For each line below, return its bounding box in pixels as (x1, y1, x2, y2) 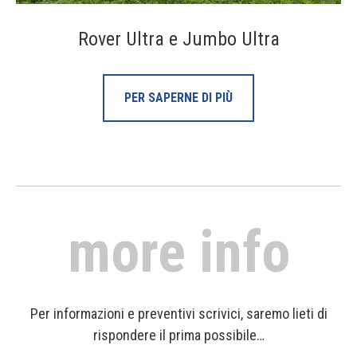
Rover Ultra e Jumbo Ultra (77, 28, 280, 51)
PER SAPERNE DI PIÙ (124, 90, 233, 106)
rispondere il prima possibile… (92, 327, 265, 344)
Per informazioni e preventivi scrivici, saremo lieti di (29, 305, 328, 323)
